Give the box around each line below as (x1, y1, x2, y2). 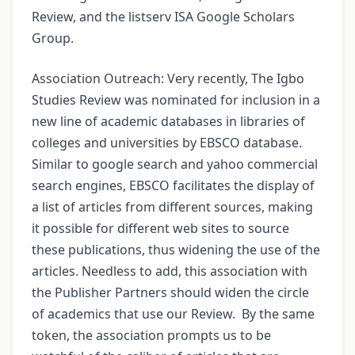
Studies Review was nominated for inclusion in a (32, 91, 320, 109)
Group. (32, 29, 74, 48)
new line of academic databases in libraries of (32, 113, 305, 131)
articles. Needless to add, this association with (32, 262, 307, 281)
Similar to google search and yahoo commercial (32, 155, 318, 174)
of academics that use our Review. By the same (32, 305, 315, 323)
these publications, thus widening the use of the (32, 241, 320, 259)
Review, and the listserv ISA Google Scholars (32, 8, 295, 26)
